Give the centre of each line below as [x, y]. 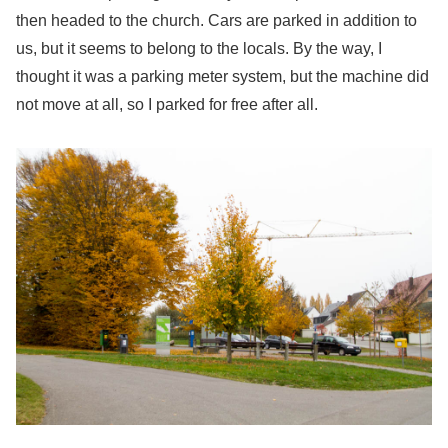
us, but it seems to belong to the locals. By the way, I [199, 49]
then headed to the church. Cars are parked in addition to [216, 21]
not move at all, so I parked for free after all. [167, 105]
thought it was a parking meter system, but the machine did [222, 77]
